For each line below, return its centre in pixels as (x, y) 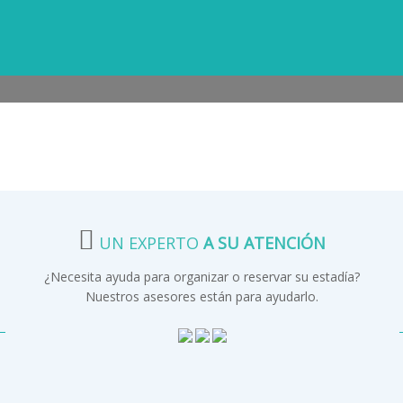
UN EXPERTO (149, 243)
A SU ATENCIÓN (265, 243)
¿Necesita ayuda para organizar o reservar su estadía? (202, 277)
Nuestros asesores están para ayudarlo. (202, 296)
